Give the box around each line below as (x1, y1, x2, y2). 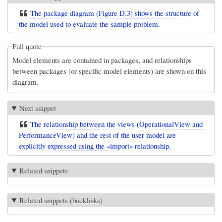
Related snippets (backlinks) (19, 195, 103, 205)
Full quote (12, 41, 42, 52)
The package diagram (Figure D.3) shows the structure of (30, 7, 200, 18)
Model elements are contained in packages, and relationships (12, 55, 192, 65)
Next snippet (19, 103, 56, 113)
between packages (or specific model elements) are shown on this (12, 65, 207, 76)
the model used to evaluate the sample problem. (19, 18, 161, 29)
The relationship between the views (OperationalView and (30, 119, 203, 129)
